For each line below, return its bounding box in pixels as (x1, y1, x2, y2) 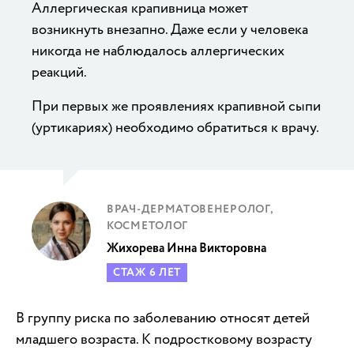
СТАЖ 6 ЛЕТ (113, 264, 181, 281)
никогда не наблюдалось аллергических (32, 40, 284, 61)
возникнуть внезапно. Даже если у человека (32, 19, 308, 40)
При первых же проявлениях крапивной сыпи (32, 96, 321, 116)
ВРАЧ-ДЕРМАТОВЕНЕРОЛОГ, (107, 201, 273, 217)
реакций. (32, 62, 87, 82)
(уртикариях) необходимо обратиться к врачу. (32, 117, 319, 137)
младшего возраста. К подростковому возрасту (16, 329, 312, 349)
